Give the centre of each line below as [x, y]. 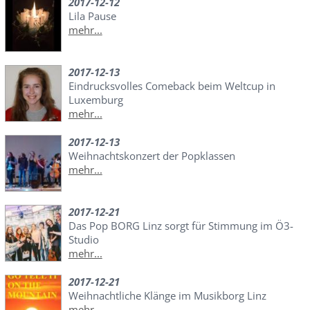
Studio [83, 240]
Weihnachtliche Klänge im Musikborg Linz [167, 296]
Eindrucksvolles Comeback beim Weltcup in [172, 86]
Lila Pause [92, 16]
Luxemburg [95, 100]
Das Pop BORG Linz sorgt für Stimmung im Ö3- [181, 226]
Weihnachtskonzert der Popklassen [152, 156]
